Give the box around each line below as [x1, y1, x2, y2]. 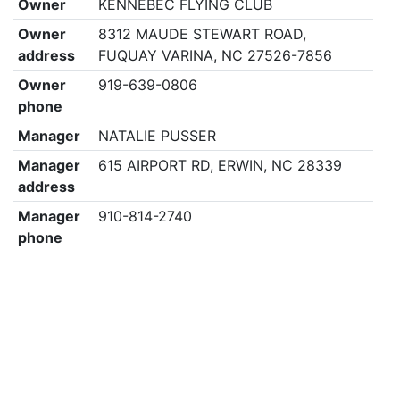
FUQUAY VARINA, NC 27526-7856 [97, 46, 332, 64]
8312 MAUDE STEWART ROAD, [97, 25, 306, 43]
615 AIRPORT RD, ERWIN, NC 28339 [97, 156, 342, 174]
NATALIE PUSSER [97, 127, 216, 145]
